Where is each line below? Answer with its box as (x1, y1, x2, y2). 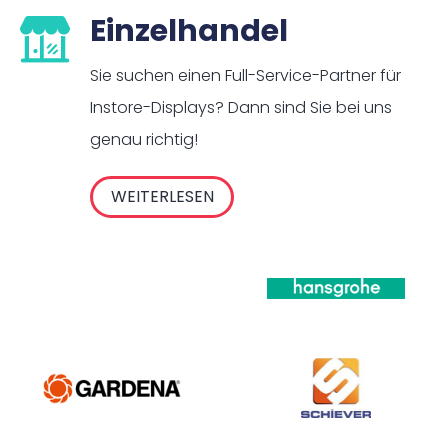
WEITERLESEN (110, 185, 214, 209)
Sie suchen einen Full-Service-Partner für (90, 64, 401, 88)
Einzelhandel (90, 10, 288, 53)
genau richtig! (90, 128, 198, 152)
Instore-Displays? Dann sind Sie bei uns (90, 96, 392, 120)
